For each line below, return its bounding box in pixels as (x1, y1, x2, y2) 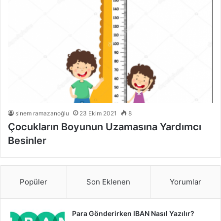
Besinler (8, 135, 49, 147)
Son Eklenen (86, 177, 131, 187)
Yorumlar (169, 177, 201, 187)
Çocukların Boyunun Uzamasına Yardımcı (8, 121, 201, 133)
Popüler (20, 177, 48, 187)
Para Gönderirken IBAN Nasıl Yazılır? (72, 209, 194, 218)
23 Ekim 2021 (79, 110, 117, 117)
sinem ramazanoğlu (15, 110, 69, 117)
